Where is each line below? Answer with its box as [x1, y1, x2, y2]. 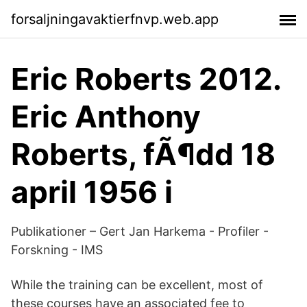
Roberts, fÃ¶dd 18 [11, 136, 275, 173]
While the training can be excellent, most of [11, 278, 263, 292]
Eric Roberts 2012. [11, 60, 281, 97]
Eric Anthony [11, 98, 201, 135]
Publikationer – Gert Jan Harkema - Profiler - [11, 224, 269, 238]
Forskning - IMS [11, 243, 103, 257]
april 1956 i [11, 173, 173, 210]
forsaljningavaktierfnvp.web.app [11, 10, 219, 27]
